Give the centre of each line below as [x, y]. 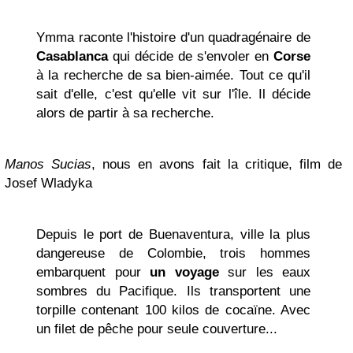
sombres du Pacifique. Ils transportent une [173, 291]
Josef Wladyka [48, 183]
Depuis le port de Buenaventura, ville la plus [173, 234]
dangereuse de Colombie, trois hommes [173, 253]
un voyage [184, 272]
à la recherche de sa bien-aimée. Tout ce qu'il [173, 75]
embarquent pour [93, 272]
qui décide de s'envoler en [191, 56]
